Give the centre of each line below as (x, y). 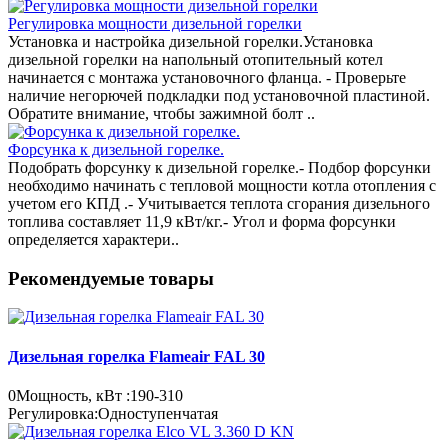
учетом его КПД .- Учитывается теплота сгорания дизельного (219, 203)
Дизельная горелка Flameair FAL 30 (136, 356)
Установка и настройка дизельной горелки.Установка (190, 41)
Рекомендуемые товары (111, 278)
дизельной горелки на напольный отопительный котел (195, 59)
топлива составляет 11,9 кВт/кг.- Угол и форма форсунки (202, 221)
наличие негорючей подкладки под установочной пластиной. (219, 95)
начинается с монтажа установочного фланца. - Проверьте (207, 77)
